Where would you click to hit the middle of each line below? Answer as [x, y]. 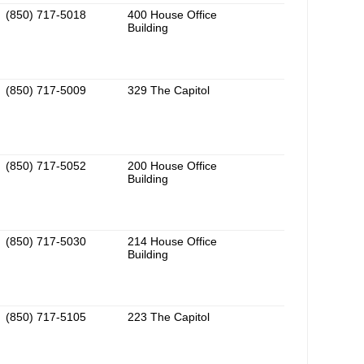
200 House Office [172, 166]
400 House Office [172, 15]
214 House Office [172, 242]
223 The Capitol [169, 317]
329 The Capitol [169, 91]
